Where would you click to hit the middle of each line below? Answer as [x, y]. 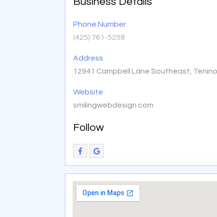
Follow [89, 127]
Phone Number [100, 24]
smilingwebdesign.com [114, 105]
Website [88, 92]
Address [88, 58]
